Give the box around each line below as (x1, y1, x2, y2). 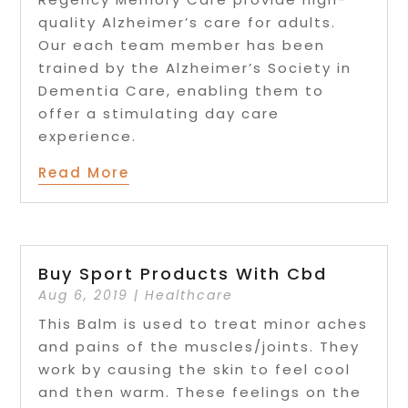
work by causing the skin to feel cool (38, 359, 352, 379)
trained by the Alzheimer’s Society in (38, 57, 352, 77)
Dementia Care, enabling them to (38, 80, 325, 100)
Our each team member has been (38, 35, 326, 55)
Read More (38, 162, 130, 182)
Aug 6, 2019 (38, 285, 129, 304)
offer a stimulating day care (38, 103, 280, 123)
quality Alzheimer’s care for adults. (38, 12, 337, 32)
